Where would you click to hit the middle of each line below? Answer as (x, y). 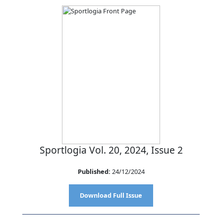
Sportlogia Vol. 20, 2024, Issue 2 (111, 150)
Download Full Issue (111, 195)
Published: (94, 171)
